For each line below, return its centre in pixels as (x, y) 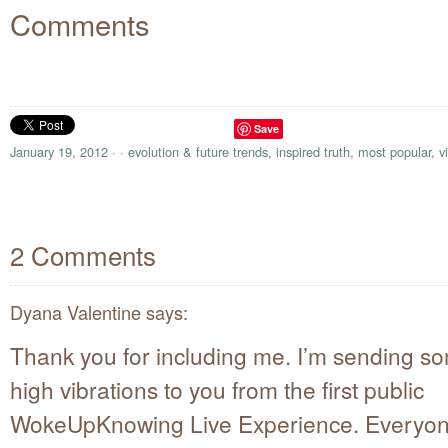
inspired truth (313, 151)
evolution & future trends (198, 151)
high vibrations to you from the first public (217, 388)
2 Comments (83, 254)
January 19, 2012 (59, 151)
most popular (394, 151)
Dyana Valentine (75, 312)
